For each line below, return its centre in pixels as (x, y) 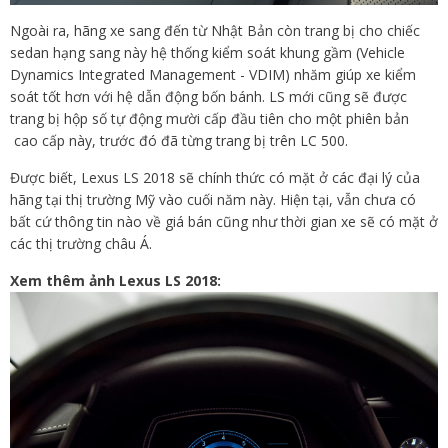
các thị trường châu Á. (81, 244)
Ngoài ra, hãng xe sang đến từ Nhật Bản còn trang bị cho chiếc (215, 31)
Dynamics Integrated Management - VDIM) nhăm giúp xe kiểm (213, 75)
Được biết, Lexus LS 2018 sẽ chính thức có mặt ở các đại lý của (215, 178)
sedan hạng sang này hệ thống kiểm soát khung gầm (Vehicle (207, 53)
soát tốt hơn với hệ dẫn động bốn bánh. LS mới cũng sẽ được (208, 97)
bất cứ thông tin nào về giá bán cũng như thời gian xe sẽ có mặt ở (224, 222)
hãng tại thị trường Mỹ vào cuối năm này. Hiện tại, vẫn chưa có (213, 200)
